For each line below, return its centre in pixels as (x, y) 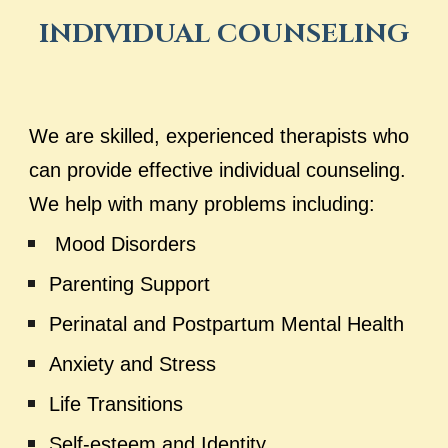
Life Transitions (116, 404)
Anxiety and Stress (133, 364)
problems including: (290, 204)
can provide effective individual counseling (215, 170)
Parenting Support (130, 284)
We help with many (114, 204)
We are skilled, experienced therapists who (219, 136)
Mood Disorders (126, 244)
